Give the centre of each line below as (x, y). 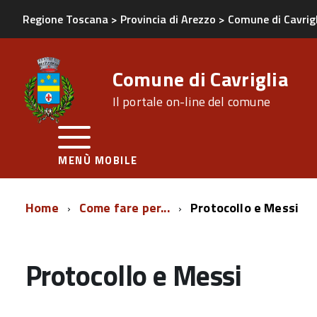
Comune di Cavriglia (200, 79)
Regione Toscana (65, 19)
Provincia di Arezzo (168, 19)
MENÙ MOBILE (98, 160)
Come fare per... (126, 208)
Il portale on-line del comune (191, 102)
